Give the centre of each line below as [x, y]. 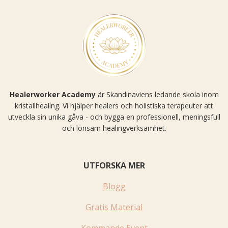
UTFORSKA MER [114, 166]
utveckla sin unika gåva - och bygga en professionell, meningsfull [114, 117]
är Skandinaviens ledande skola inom [157, 95]
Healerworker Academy [52, 95]
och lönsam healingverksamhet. [114, 128]
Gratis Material [114, 207]
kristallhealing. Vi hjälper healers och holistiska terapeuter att [114, 106]
